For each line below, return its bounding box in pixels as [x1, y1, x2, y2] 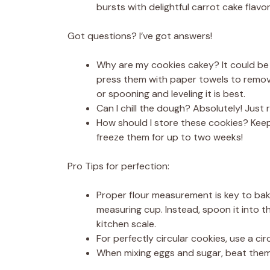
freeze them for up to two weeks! [96, 131, 243, 143]
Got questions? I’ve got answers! [67, 30, 212, 42]
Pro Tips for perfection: [67, 160, 169, 172]
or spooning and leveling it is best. [96, 87, 245, 100]
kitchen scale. [96, 218, 156, 230]
